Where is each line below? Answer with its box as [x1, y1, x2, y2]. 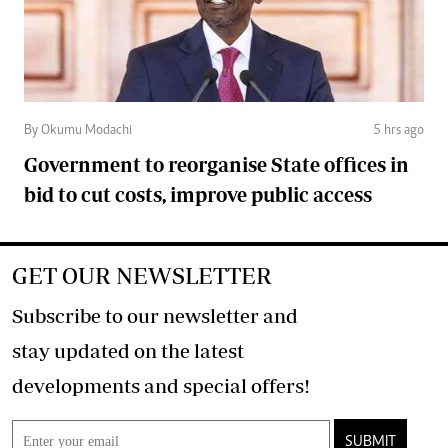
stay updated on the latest [12, 338, 244, 362]
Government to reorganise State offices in [24, 152, 409, 176]
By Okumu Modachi [24, 123, 132, 138]
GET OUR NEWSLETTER [12, 261, 272, 289]
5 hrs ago [373, 123, 424, 138]
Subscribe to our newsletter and [12, 303, 298, 327]
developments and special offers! [251, 373, 310, 397]
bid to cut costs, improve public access [24, 182, 372, 206]
